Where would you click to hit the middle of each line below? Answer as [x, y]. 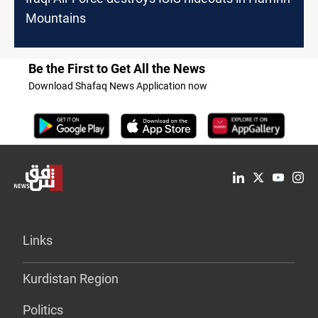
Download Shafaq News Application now [118, 86]
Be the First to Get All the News [117, 68]
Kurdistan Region [71, 278]
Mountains [56, 18]
